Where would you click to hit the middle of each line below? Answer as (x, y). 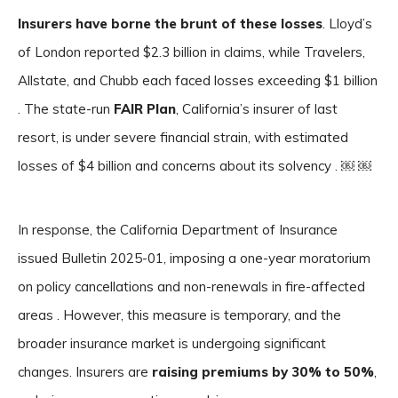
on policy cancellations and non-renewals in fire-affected (191, 287)
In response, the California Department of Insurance (178, 230)
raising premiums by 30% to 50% (263, 372)
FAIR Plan (145, 109)
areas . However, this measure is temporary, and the (179, 315)
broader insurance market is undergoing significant (172, 343)
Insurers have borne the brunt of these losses (170, 24)
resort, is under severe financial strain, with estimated (183, 137)
